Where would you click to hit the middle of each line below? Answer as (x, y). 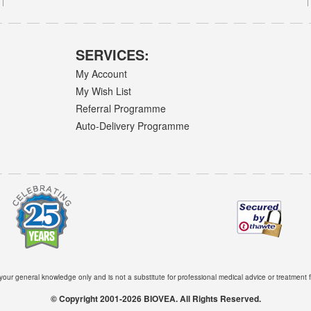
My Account (102, 73)
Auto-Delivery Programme (133, 126)
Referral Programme (121, 108)
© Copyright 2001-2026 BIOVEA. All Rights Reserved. (155, 298)
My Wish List (104, 91)
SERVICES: (113, 54)
